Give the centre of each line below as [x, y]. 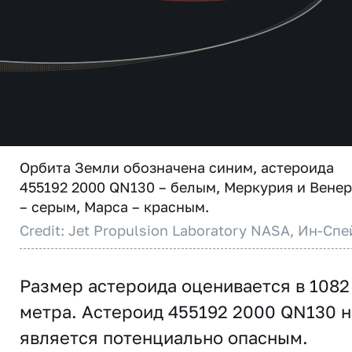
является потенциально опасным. [164, 337]
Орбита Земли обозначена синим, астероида [177, 167]
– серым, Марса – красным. [114, 207]
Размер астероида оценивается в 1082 [185, 286]
